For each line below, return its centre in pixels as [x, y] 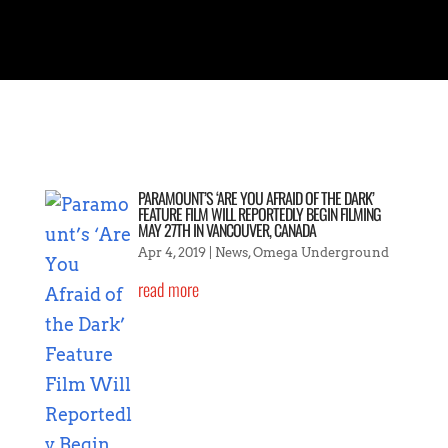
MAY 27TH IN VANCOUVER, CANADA [226, 229]
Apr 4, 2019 [171, 252]
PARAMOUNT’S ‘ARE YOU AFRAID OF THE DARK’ [255, 197]
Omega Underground [320, 252]
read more [168, 288]
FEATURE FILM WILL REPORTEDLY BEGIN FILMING [259, 213]
